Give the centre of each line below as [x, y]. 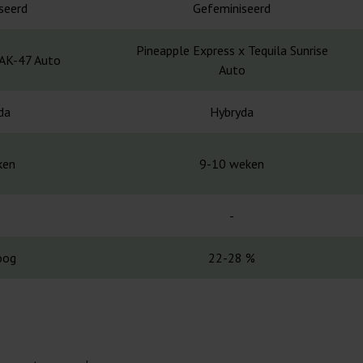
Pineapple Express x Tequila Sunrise [232, 51]
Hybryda [232, 112]
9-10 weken [232, 164]
